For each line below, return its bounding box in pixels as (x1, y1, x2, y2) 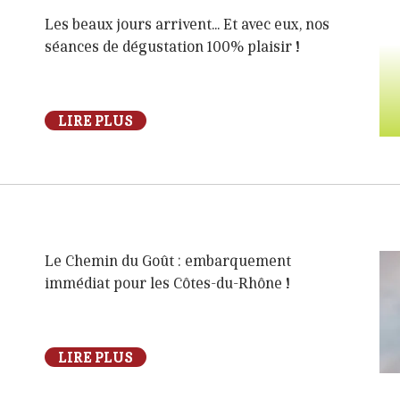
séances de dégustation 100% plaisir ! (45, 39, 300, 55)
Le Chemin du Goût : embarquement (45, 254, 291, 270)
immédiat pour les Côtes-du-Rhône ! (45, 276, 290, 292)
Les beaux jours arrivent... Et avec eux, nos (45, 17, 329, 33)
